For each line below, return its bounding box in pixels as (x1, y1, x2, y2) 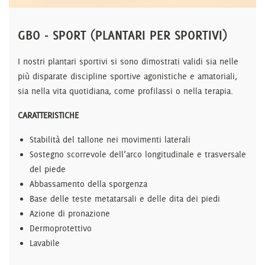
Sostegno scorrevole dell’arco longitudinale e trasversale (30, 149, 246, 160)
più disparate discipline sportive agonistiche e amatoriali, (18, 71, 237, 82)
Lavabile (30, 238, 60, 248)
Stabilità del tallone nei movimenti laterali (30, 134, 190, 145)
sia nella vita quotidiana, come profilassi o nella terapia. (18, 86, 233, 96)
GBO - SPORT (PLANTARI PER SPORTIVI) (18, 27, 227, 43)
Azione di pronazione (30, 208, 110, 219)
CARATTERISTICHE (18, 110, 79, 121)
